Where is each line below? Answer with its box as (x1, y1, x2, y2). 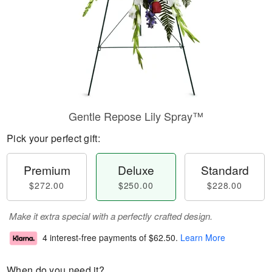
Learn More (180, 231, 225, 244)
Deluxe (117, 161, 154, 178)
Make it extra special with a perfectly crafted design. (9, 209, 212, 222)
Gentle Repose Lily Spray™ (69, 108, 203, 124)
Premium (23, 161, 70, 178)
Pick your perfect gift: (7, 131, 100, 145)
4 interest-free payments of (42, 231, 149, 244)
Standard (200, 161, 249, 178)
